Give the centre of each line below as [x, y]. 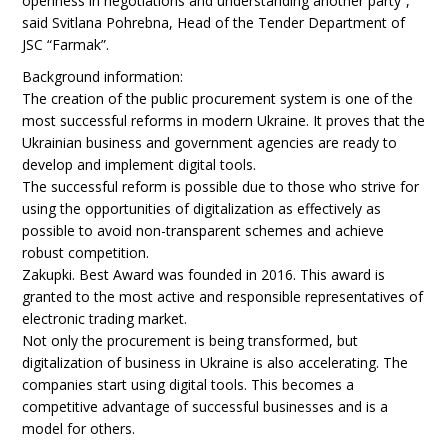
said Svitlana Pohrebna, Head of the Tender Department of [214, 22]
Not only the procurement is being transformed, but [190, 340]
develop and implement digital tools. [139, 164]
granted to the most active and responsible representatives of [223, 296]
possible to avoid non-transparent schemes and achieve [203, 230]
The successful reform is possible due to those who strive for [221, 186]
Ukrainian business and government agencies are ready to [210, 142]
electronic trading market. [105, 318]
